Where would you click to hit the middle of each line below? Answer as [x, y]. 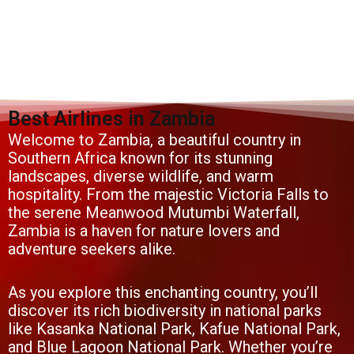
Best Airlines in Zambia [111, 119]
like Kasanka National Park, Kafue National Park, [174, 329]
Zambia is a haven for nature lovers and [144, 231]
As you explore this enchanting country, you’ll [163, 293]
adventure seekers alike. [92, 249]
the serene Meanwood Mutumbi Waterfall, [154, 213]
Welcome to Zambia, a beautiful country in [154, 140]
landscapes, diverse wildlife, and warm [141, 177]
